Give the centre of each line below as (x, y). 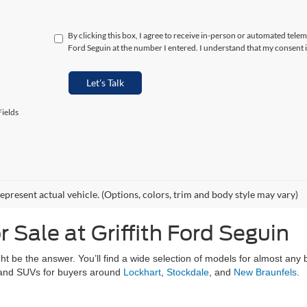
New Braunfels (265, 272)
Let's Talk (105, 83)
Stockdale (188, 272)
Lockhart (142, 272)
